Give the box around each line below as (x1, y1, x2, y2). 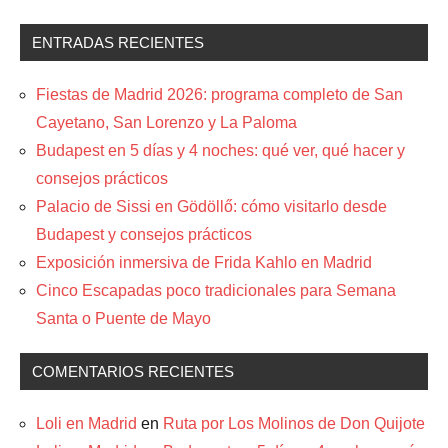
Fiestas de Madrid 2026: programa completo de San (36, 86, 403, 104)
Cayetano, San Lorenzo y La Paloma (36, 114, 297, 132)
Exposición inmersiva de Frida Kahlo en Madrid (36, 254, 372, 272)
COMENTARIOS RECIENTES (32, 363, 234, 381)
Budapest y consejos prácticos (36, 226, 252, 244)
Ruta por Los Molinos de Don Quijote (163, 415, 425, 433)
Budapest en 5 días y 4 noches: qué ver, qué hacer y (36, 142, 405, 160)
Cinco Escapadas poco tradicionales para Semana (36, 282, 396, 300)
